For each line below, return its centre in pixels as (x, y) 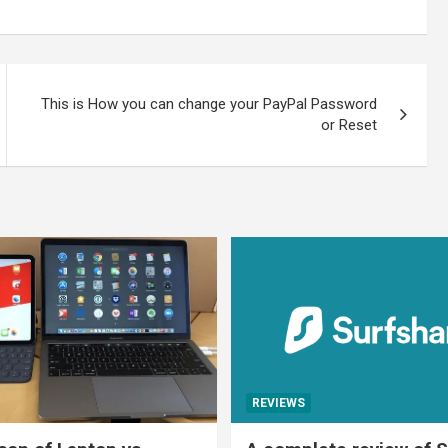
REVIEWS (278, 402)
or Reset (349, 124)
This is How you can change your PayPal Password (209, 103)
